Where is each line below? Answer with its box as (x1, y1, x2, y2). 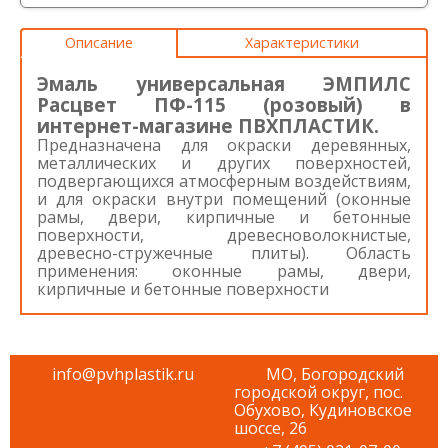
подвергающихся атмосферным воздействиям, (37, 170, 411, 192)
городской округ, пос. (234, 381, 403, 403)
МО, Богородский (262, 363, 404, 385)
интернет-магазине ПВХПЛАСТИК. (37, 113, 379, 138)
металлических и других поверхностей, (37, 152, 411, 174)
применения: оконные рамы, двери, (37, 260, 411, 282)
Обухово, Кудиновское (234, 399, 412, 421)
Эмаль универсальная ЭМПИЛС (37, 71, 411, 96)
